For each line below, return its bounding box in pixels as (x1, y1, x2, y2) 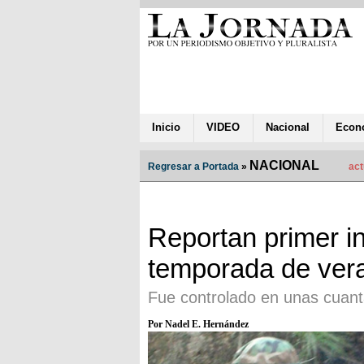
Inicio (152, 120, 180, 133)
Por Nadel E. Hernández (148, 318, 249, 330)
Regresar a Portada (148, 160, 239, 172)
